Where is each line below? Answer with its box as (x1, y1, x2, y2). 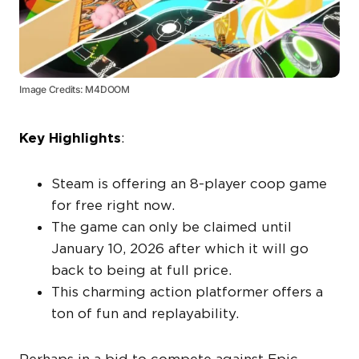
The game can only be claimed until (51, 219, 292, 236)
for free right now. (51, 197, 175, 214)
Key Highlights (19, 130, 121, 147)
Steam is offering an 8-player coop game (51, 175, 327, 192)
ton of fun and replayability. (51, 305, 239, 322)
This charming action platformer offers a (51, 284, 323, 301)
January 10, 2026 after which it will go (51, 240, 309, 257)
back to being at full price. (51, 262, 232, 279)
